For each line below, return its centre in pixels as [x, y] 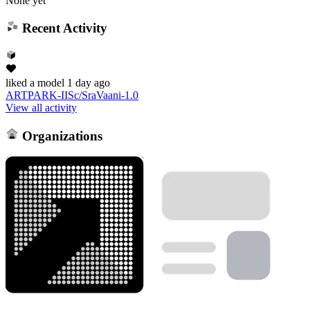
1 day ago [89, 82]
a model [46, 82]
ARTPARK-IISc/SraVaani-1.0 [72, 95]
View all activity [41, 107]
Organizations [60, 136]
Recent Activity [63, 28]
